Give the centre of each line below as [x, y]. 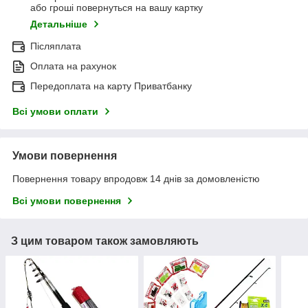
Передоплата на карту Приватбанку [111, 86]
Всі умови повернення [67, 201]
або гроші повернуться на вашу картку [117, 8]
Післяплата [56, 46]
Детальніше [59, 24]
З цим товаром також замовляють [105, 241]
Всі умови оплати [55, 112]
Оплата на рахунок [73, 66]
